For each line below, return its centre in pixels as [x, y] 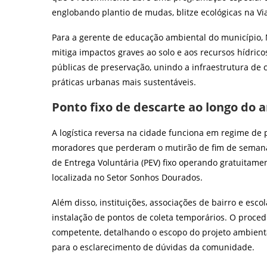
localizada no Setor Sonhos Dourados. [127, 178]
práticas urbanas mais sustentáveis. [124, 82]
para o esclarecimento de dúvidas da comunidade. [153, 247]
